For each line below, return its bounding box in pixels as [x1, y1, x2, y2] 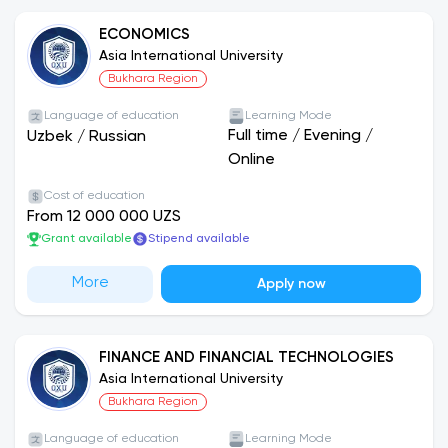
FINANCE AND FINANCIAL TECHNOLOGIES [99, 350, 394, 365]
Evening [304, 128, 361, 144]
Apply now [256, 277, 326, 291]
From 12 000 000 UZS [27, 209, 181, 225]
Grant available [41, 233, 132, 245]
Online [228, 152, 275, 168]
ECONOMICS [99, 27, 190, 42]
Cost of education [44, 190, 145, 202]
